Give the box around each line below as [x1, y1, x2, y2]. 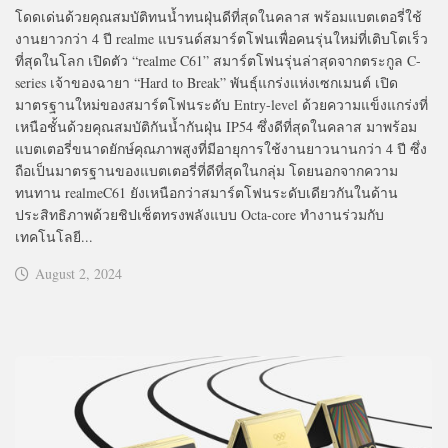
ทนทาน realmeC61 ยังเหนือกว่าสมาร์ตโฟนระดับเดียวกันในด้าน [15, 182, 398, 202]
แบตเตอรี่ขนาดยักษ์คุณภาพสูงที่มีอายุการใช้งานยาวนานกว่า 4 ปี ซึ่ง [15, 138, 427, 158]
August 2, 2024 [35, 263, 122, 283]
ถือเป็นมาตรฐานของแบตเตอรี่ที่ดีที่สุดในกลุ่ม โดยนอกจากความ [15, 160, 398, 180]
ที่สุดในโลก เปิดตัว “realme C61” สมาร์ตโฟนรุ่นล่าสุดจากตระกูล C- [15, 50, 421, 70]
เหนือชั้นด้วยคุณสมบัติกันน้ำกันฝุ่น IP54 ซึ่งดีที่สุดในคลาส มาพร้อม [15, 116, 417, 136]
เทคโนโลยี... [15, 226, 93, 246]
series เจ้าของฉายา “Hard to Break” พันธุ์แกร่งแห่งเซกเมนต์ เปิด [15, 72, 398, 92]
